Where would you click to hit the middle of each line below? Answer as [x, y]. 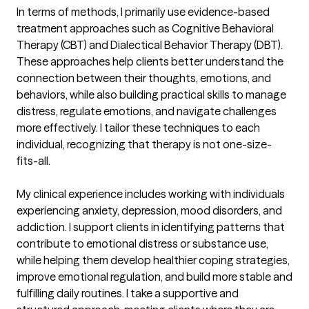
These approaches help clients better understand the [150, 62]
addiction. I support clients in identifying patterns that [151, 227]
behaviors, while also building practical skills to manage [151, 95]
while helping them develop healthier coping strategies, [153, 260]
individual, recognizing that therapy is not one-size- [144, 144]
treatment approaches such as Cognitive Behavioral [145, 29]
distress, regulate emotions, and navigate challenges [147, 111]
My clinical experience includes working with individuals [151, 194]
